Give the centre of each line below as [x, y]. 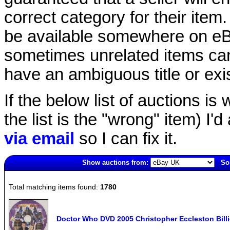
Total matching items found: [54, 187]
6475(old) [18, 175]
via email [39, 138]
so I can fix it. [126, 138]
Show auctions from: [115, 162]
